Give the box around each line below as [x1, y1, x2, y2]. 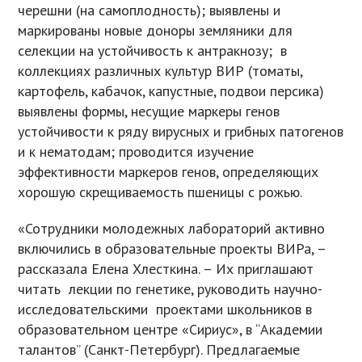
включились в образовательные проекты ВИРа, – [18, 239, 326, 259]
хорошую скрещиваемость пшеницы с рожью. [18, 183, 303, 202]
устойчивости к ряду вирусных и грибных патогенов [18, 122, 344, 141]
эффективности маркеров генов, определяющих [18, 162, 319, 182]
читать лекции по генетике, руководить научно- [18, 280, 323, 299]
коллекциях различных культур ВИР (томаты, [18, 61, 303, 81]
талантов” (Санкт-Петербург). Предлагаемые [18, 340, 301, 360]
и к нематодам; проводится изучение [18, 142, 255, 162]
